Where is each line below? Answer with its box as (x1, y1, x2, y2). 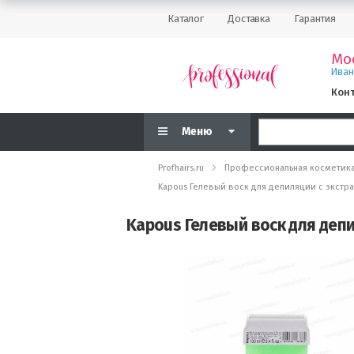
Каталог (168, 13, 205, 24)
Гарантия (294, 13, 337, 24)
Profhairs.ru (158, 163, 204, 173)
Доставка (228, 13, 271, 24)
